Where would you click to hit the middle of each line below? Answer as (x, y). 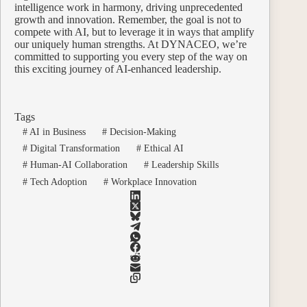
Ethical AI (162, 149)
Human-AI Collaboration (77, 165)
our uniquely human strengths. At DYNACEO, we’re (131, 44)
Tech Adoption (57, 182)
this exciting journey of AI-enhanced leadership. (118, 69)
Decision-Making (141, 132)
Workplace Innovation (152, 182)
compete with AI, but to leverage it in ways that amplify (134, 32)
